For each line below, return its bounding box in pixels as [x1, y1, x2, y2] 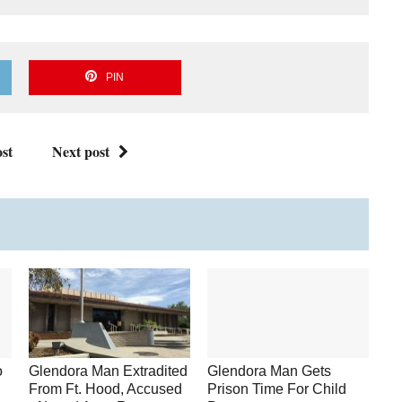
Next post [51, 140, 109, 162]
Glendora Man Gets [207, 363, 332, 380]
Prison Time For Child [207, 381, 347, 398]
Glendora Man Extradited [29, 363, 188, 380]
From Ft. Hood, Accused [29, 381, 183, 398]
